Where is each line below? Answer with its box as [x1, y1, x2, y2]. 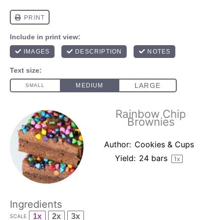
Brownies [127, 115, 175, 128]
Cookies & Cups [134, 139, 194, 149]
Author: [104, 139, 131, 149]
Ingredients [10, 198, 62, 210]
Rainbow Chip [115, 107, 186, 120]
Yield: [115, 153, 136, 163]
